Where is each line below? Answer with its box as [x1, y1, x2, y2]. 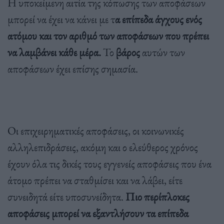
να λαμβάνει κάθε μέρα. [7, 44, 101, 59]
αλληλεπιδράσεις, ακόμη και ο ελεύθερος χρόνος [7, 139, 198, 154]
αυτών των [140, 44, 185, 59]
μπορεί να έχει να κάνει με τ [7, 11, 115, 26]
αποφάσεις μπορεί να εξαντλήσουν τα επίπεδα [7, 205, 188, 220]
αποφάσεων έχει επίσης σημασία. [7, 60, 138, 76]
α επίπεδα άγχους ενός [115, 11, 202, 26]
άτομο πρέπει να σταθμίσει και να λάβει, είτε [7, 172, 182, 187]
